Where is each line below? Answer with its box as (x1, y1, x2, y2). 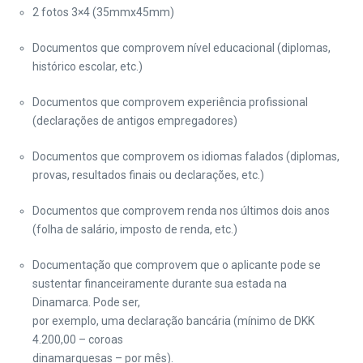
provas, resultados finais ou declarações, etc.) (32, 169, 264, 181)
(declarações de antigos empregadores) (32, 114, 237, 127)
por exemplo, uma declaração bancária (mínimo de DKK (32, 314, 314, 327)
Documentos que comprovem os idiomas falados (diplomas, (32, 150, 340, 163)
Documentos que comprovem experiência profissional (32, 96, 308, 109)
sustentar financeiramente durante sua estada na (32, 277, 287, 290)
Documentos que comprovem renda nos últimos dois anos (32, 204, 330, 217)
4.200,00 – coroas (32, 333, 123, 346)
